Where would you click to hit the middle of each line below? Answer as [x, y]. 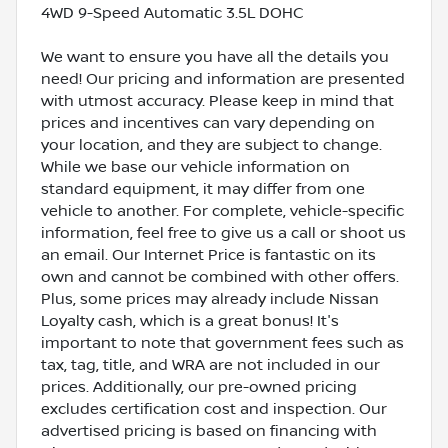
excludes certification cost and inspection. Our [214, 408]
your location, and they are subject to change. [211, 144]
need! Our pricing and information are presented [223, 78]
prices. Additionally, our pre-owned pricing [199, 386]
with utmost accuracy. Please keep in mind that [217, 100]
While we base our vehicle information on [195, 166]
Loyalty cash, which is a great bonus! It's [190, 320]
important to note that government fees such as [222, 342]
